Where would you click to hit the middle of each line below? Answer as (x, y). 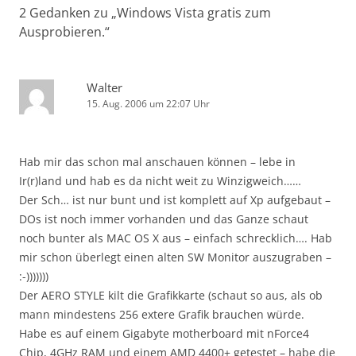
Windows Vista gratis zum (194, 13)
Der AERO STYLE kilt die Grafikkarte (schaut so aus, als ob (171, 295)
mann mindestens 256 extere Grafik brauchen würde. (162, 314)
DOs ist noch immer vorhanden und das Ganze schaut (164, 219)
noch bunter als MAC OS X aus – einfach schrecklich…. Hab (176, 238)
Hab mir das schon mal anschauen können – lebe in (157, 162)
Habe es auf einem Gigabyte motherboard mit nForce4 (164, 333)
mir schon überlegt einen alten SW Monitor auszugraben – (175, 257)
